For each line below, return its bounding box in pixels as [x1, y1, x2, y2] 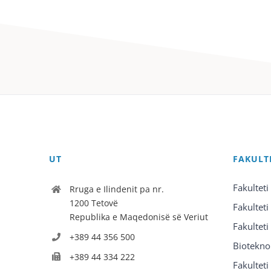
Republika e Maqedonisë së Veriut [69, 211, 208, 223]
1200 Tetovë [69, 197, 118, 209]
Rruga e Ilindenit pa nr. [69, 183, 164, 195]
